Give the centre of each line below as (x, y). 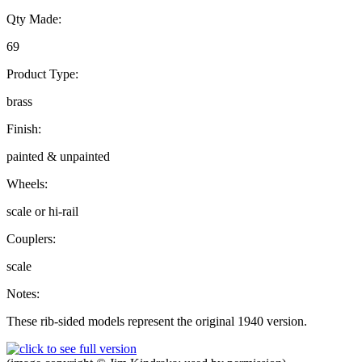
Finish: (24, 129)
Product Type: (42, 74)
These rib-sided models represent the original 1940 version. (157, 322)
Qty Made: (34, 19)
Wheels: (27, 184)
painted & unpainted (58, 157)
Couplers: (31, 239)
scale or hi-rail (42, 212)
